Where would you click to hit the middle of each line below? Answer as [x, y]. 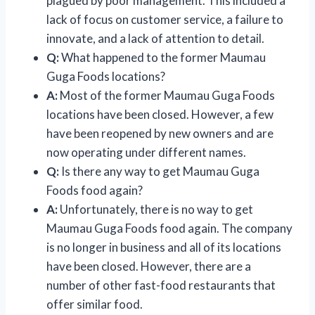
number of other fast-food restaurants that [161, 285]
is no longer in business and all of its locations [164, 247]
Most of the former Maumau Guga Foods [166, 95]
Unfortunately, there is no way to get [155, 209]
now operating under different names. [146, 152]
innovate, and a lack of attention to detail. [155, 38]
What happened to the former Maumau [162, 57]
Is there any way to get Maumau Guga [159, 171]
